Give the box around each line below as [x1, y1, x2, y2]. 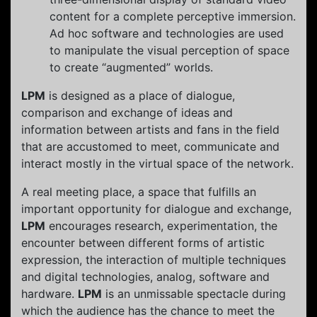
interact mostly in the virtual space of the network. [21, 156, 294, 171]
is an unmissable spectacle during [102, 286, 286, 301]
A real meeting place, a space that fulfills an [21, 184, 256, 199]
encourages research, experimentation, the [45, 218, 277, 233]
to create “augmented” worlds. [50, 59, 213, 74]
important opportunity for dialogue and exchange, [21, 201, 292, 216]
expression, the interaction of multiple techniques [21, 252, 286, 267]
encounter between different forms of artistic [21, 235, 265, 250]
